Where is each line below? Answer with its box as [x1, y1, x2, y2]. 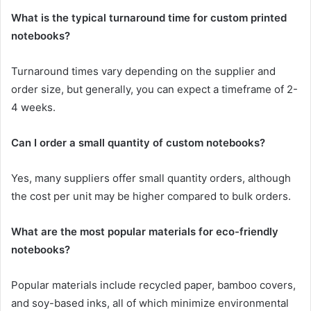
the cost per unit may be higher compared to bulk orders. [11, 189, 291, 203]
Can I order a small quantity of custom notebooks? [11, 135, 265, 149]
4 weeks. [11, 100, 56, 114]
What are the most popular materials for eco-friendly [11, 224, 278, 238]
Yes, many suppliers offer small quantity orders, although [11, 171, 291, 185]
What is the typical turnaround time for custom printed [11, 10, 287, 24]
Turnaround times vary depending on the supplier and [11, 64, 276, 78]
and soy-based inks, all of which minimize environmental [11, 296, 289, 310]
